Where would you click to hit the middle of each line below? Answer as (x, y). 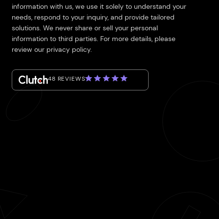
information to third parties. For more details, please (94, 39)
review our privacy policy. (52, 49)
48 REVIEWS (67, 79)
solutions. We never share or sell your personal (85, 28)
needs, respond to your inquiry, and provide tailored (93, 17)
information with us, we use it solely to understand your (99, 6)
